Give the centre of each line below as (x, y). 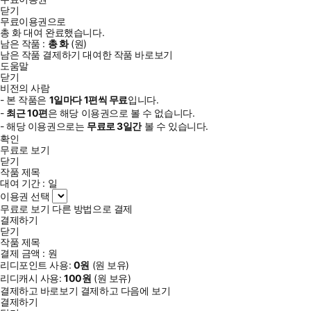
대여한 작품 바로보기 (128, 54)
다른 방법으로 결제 (92, 208)
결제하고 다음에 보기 (125, 290)
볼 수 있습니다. (175, 126)
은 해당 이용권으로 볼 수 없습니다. (121, 112)
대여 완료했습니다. (63, 32)
